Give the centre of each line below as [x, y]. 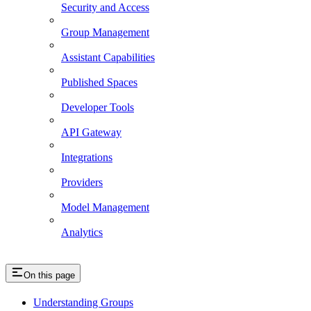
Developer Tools [98, 107]
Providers [82, 182]
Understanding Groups [83, 302]
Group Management [105, 32]
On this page [49, 275]
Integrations [87, 157]
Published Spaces [99, 82]
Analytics [82, 232]
